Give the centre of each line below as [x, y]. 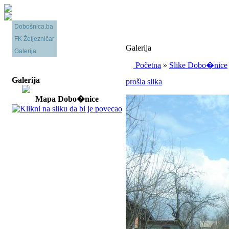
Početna [148, 65]
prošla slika [144, 82]
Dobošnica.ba [34, 27]
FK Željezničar [34, 39]
